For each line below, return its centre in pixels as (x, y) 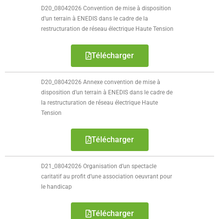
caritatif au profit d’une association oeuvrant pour (107, 176)
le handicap (57, 187)
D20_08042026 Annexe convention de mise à (101, 82)
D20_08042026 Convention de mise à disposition (106, 8)
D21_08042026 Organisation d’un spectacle (99, 166)
